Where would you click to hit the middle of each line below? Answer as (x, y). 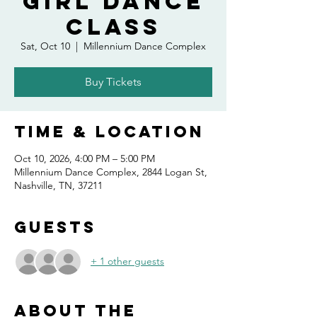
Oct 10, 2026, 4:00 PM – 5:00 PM (85, 158)
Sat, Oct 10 (45, 46)
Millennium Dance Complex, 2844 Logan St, (111, 172)
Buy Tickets (113, 81)
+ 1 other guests (127, 261)
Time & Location (109, 131)
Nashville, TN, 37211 (58, 185)
